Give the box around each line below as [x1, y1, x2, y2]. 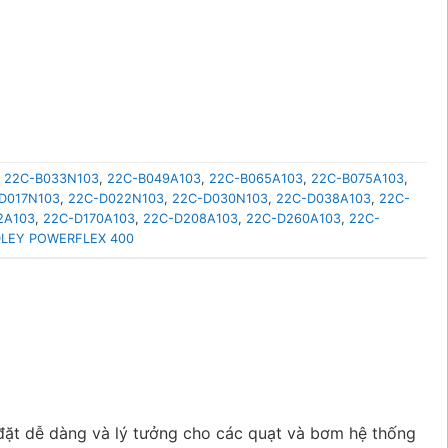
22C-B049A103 [107, 170, 201, 186]
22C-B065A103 [209, 170, 303, 186]
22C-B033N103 [4, 170, 99, 186]
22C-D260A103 [246, 210, 341, 226]
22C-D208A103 [143, 210, 238, 226]
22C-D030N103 [172, 190, 268, 206]
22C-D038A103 [276, 190, 371, 206]
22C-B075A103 [311, 170, 404, 186]
